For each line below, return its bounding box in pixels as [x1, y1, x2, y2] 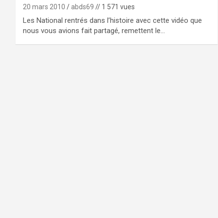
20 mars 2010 [23, 3, 65, 11]
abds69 [71, 3, 94, 11]
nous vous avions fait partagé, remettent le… [23, 26, 165, 35]
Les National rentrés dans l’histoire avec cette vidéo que [23, 16, 202, 25]
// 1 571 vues [94, 3, 135, 11]
